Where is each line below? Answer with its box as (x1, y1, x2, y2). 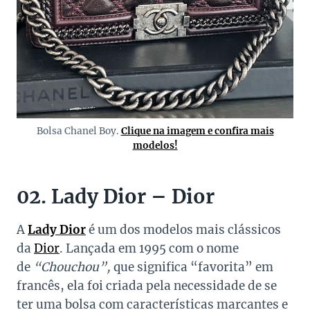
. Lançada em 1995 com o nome (60, 241, 239, 257)
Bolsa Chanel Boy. (36, 125, 121, 138)
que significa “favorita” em (111, 259, 273, 275)
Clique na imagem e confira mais (120, 125, 274, 138)
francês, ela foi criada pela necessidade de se (17, 278, 277, 294)
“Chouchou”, (33, 259, 111, 275)
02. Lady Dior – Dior (17, 184, 215, 210)
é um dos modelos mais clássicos (86, 222, 281, 238)
